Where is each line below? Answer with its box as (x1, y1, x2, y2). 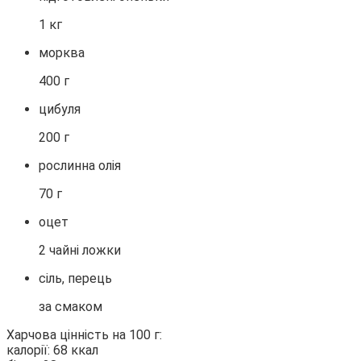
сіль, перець (39, 271, 112, 287)
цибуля (39, 102, 81, 118)
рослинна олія (39, 158, 121, 174)
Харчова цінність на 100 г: (6, 327, 162, 343)
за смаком (39, 299, 102, 315)
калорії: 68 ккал (6, 342, 98, 359)
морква (39, 45, 85, 61)
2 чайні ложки (39, 243, 121, 259)
